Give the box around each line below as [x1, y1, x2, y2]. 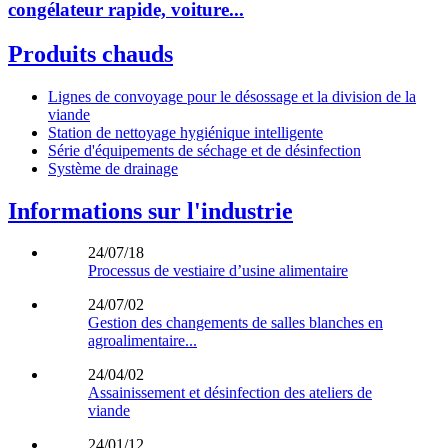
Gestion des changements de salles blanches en [88, 314, 383, 332]
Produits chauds [8, 40, 173, 67]
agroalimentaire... [88, 332, 197, 350]
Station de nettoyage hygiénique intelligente [48, 123, 323, 141]
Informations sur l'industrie [8, 197, 293, 224]
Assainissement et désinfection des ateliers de [88, 384, 372, 402]
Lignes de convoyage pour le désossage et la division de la [48, 87, 416, 105]
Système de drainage [48, 159, 178, 177]
